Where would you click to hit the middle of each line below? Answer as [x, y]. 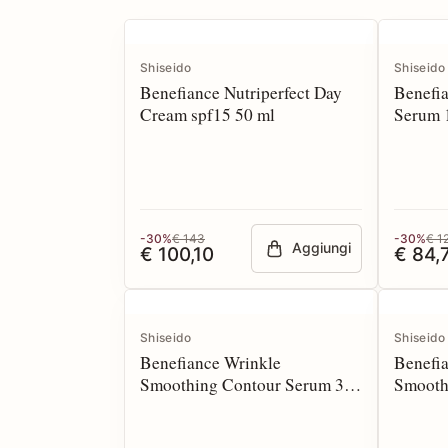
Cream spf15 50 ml [207, 114]
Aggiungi [322, 248]
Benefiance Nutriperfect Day [241, 92]
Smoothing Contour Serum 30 [246, 384]
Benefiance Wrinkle [210, 362]
